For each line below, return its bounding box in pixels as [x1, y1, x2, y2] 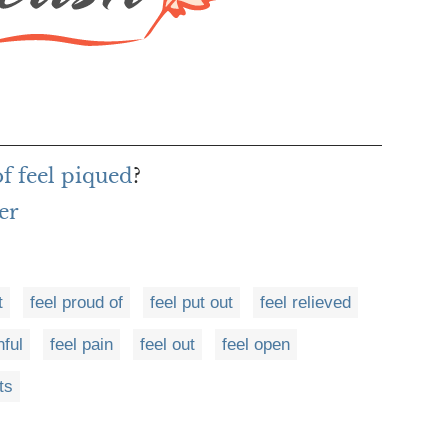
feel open [222, 334, 290, 354]
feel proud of [30, 292, 123, 312]
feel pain [50, 334, 113, 354]
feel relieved [260, 292, 351, 312]
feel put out [150, 292, 233, 312]
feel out [140, 334, 195, 354]
